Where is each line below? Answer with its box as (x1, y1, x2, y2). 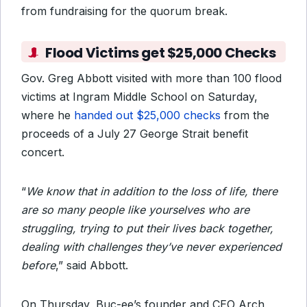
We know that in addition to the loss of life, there (26, 184, 278, 198)
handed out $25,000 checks (74, 108, 221, 122)
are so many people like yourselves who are (21, 203, 249, 217)
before (21, 258, 56, 272)
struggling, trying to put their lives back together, (21, 221, 273, 235)
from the (221, 108, 269, 122)
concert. (21, 145, 64, 159)
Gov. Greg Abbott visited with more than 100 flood (21, 71, 282, 85)
